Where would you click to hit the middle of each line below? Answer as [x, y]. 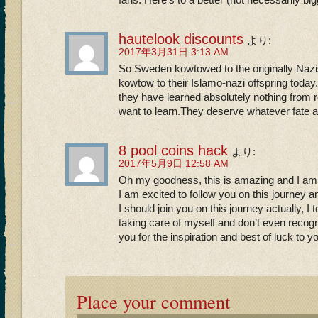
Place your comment [153, 301]
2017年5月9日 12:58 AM [174, 163]
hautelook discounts [181, 39]
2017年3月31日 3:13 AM [174, 52]
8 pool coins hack [173, 150]
